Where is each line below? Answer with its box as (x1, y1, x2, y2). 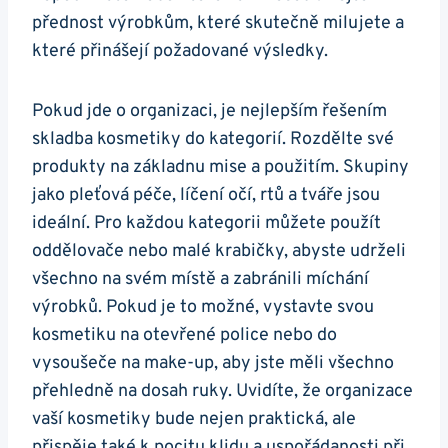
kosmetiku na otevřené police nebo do (32, 324, 337, 348)
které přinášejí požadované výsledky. (32, 40, 328, 64)
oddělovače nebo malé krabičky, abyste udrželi (32, 240, 406, 264)
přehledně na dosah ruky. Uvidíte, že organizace (32, 380, 413, 404)
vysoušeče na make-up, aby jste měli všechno (32, 352, 394, 376)
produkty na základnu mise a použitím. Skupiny (32, 156, 409, 180)
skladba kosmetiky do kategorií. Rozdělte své (32, 128, 394, 152)
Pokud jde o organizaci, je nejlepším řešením (32, 100, 387, 124)
